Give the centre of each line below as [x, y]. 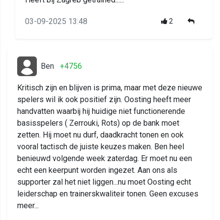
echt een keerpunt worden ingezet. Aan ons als [97, 170]
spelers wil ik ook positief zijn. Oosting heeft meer [104, 100]
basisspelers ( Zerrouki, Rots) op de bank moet [98, 123]
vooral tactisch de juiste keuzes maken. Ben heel [101, 147]
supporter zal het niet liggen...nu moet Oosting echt [104, 182]
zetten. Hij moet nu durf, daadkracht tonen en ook [100, 135]
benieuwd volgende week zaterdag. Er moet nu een [105, 159]
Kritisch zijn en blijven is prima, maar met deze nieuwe [110, 88]
